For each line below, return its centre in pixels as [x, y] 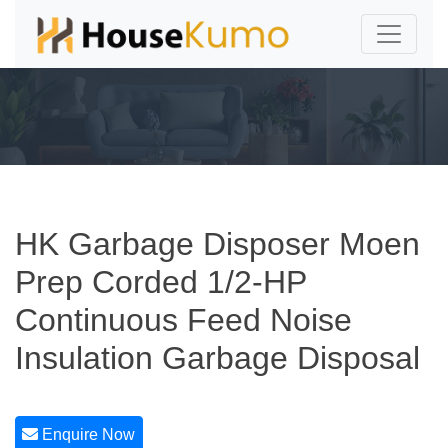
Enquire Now [87, 435]
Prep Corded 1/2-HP [160, 282]
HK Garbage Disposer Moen [217, 244]
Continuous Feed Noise [183, 320]
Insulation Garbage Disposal [217, 358]
